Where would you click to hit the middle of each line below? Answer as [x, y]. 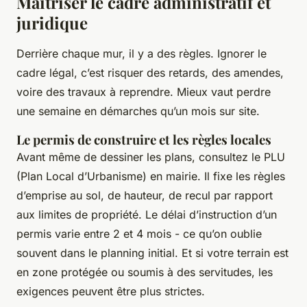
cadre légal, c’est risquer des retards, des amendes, [150, 72]
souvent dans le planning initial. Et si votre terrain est [152, 253]
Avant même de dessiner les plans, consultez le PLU [151, 157]
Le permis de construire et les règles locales [144, 139]
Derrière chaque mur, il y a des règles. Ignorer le [142, 53]
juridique [52, 22]
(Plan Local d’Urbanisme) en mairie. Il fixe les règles [151, 176]
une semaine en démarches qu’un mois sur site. [138, 111]
